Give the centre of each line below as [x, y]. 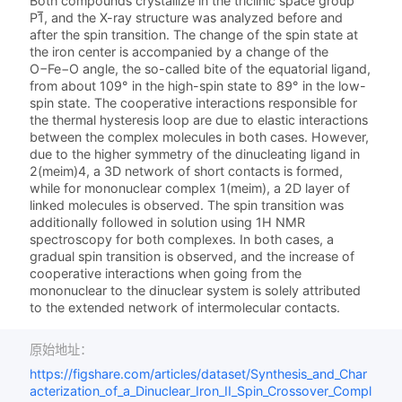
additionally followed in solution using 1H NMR [168, 223]
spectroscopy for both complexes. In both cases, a [182, 240]
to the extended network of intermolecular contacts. [185, 308]
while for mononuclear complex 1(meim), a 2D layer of [190, 188]
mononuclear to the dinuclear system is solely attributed [196, 291]
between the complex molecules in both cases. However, [200, 137]
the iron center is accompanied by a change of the [179, 52]
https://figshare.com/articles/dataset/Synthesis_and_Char [199, 374]
